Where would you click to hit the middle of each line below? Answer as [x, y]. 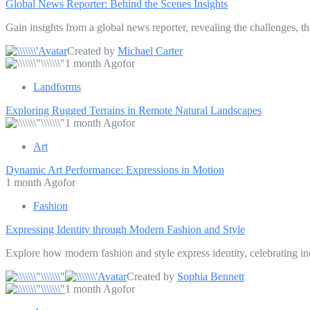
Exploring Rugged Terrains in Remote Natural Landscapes [134, 110]
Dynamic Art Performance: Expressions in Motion [115, 170]
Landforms [57, 86]
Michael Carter [150, 51]
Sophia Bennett [211, 276]
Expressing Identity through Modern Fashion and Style [125, 229]
